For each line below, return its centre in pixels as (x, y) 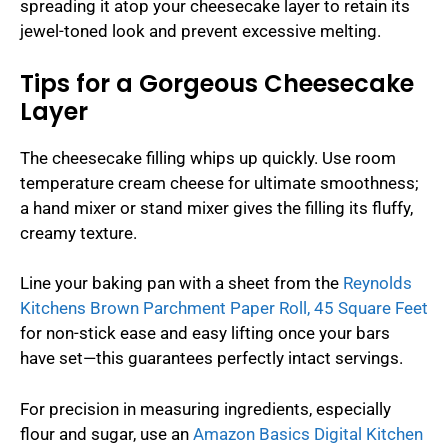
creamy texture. (78, 232)
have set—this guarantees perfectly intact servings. (211, 358)
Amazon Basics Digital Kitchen (308, 433)
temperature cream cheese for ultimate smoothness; (219, 182)
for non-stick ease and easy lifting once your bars (205, 333)
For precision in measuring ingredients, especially (205, 408)
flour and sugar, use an (106, 433)
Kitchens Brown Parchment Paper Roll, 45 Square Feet (224, 308)
